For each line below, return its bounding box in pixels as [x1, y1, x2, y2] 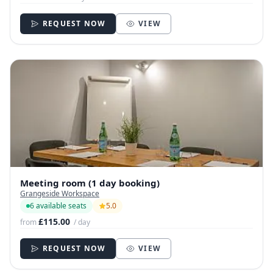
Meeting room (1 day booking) [20, 177, 160, 190]
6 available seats [30, 200, 87, 211]
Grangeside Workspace [20, 188, 99, 199]
